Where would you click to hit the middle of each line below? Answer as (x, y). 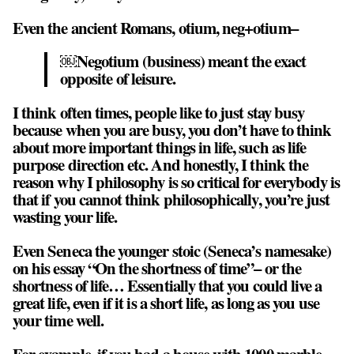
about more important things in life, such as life (160, 147)
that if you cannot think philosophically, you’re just (171, 200)
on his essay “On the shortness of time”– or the (157, 267)
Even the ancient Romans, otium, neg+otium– (155, 27)
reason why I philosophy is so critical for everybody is (177, 182)
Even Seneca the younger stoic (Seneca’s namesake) (172, 250)
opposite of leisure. (118, 79)
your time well (56, 320)
